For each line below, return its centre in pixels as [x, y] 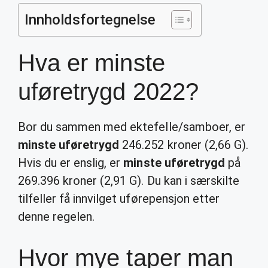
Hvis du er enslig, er [71, 163]
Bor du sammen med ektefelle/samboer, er [132, 127]
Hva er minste [92, 63]
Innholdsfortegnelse [90, 20]
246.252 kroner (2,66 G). [184, 145]
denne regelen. [57, 217]
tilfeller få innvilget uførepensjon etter [119, 199]
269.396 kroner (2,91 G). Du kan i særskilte [129, 181]
